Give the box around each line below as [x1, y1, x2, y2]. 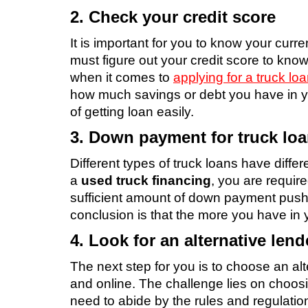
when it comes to [70, 70, 173, 85]
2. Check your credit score [70, 7, 276, 26]
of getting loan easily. [70, 104, 194, 120]
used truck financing [81, 173, 211, 188]
